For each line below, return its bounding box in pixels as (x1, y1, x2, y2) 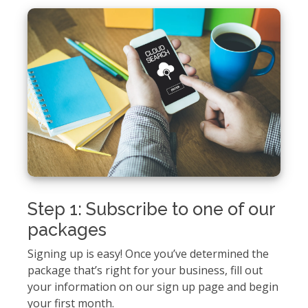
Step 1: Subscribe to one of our (27, 198, 275, 219)
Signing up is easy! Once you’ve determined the (27, 245, 269, 261)
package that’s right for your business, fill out (27, 262, 263, 278)
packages (27, 219, 107, 240)
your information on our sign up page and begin (27, 278, 278, 294)
